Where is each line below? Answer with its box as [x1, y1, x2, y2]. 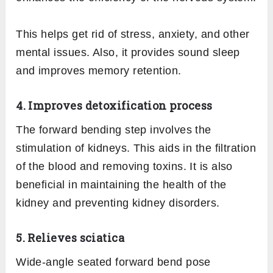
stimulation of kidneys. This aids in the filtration [16, 142, 257, 155]
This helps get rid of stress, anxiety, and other [16, 28, 250, 41]
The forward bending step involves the [16, 124, 211, 136]
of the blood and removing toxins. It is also [16, 160, 233, 173]
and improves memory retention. [16, 65, 182, 77]
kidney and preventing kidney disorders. [16, 197, 220, 210]
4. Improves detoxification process [16, 98, 213, 113]
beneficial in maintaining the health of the [16, 179, 227, 191]
